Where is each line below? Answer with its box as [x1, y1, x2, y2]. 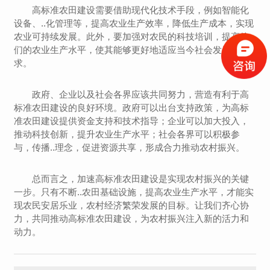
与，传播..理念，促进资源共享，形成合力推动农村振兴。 [14, 142, 245, 152]
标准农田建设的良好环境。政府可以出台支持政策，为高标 [14, 102, 250, 113]
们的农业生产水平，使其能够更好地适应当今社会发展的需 [14, 45, 250, 55]
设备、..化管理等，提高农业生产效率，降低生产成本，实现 [14, 18, 254, 28]
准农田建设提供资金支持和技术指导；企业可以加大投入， [14, 116, 250, 126]
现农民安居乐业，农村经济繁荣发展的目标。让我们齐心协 [14, 200, 250, 210]
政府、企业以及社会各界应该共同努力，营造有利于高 [32, 89, 250, 99]
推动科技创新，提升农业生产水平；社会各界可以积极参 [14, 129, 240, 139]
